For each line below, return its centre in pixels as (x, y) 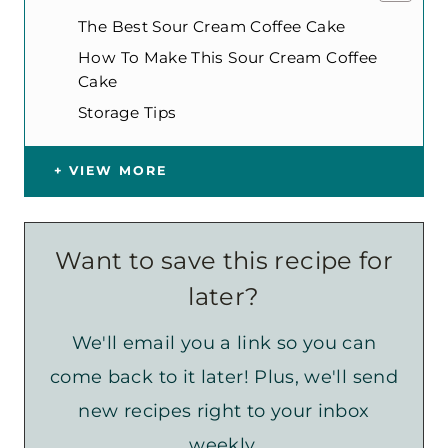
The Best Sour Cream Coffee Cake (212, 26)
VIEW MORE (118, 170)
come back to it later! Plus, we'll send (224, 376)
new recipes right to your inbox (224, 410)
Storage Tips (127, 112)
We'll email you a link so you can (224, 342)
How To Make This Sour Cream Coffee (228, 57)
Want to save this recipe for (224, 260)
